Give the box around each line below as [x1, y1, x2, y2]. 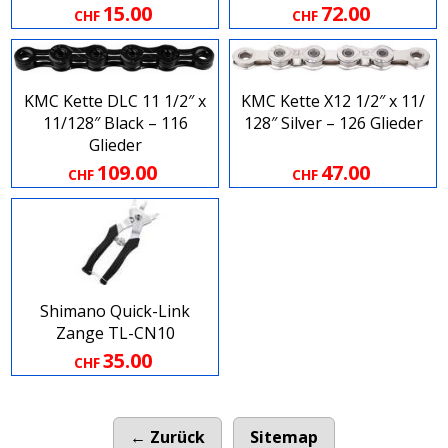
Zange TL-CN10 [55, 322, 175, 345]
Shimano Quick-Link [40, 300, 190, 323]
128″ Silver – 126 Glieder [243, 112, 423, 135]
